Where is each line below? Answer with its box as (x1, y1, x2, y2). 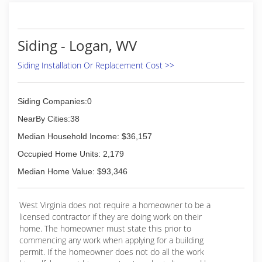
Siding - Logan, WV (18, 36, 137, 55)
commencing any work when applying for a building (19, 235, 204, 246)
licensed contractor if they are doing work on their (19, 211, 202, 222)
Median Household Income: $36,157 (18, 132, 152, 141)
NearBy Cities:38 (18, 114, 80, 123)
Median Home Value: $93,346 (18, 167, 127, 176)
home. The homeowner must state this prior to (19, 223, 191, 234)
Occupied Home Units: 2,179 (18, 149, 124, 158)
